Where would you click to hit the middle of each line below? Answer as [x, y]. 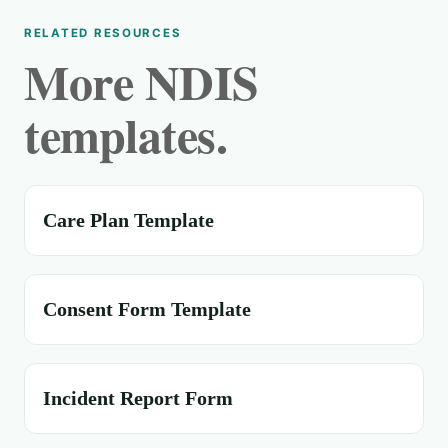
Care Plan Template [128, 220]
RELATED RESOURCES [103, 33]
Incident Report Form [138, 398]
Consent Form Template [147, 309]
